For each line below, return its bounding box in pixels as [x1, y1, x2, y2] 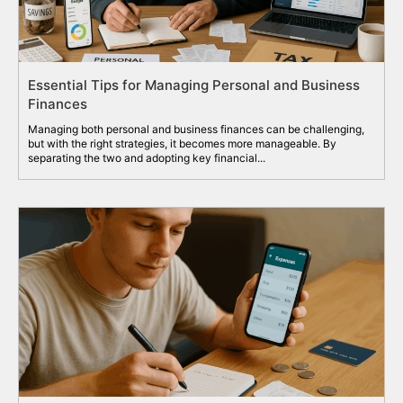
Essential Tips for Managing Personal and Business [28, 76, 360, 94]
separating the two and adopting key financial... [28, 150, 265, 165]
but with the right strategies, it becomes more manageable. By [28, 136, 336, 150]
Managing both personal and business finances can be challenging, [28, 121, 364, 136]
